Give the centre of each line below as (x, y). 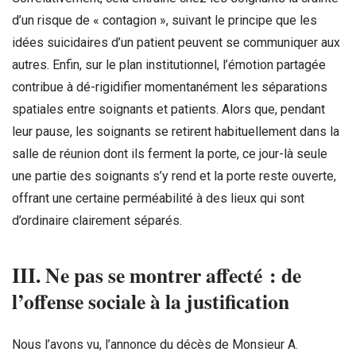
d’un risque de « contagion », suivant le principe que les (164, 21)
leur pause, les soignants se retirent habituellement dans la (176, 132)
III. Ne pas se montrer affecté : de (157, 275)
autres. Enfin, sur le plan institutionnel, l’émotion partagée (169, 65)
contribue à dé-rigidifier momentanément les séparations (170, 87)
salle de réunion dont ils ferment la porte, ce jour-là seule (170, 154)
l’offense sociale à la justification (151, 302)
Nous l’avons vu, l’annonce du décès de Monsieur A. (155, 345)
